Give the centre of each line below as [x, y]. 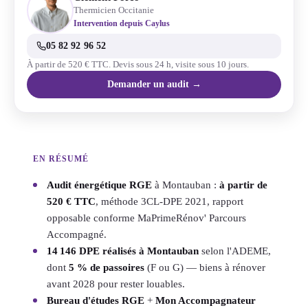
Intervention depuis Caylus [122, 24]
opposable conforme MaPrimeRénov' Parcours [146, 218]
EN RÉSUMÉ [61, 158]
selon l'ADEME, [235, 251]
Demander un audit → [154, 84]
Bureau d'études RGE [96, 300]
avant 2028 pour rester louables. [116, 284]
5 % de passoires [107, 267]
